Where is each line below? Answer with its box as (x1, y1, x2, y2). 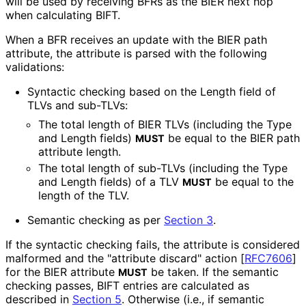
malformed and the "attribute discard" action (5, 251, 240, 266)
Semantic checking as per (27, 213, 164, 227)
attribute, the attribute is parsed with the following (5, 46, 267, 61)
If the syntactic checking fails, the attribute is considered (5, 238, 300, 252)
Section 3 (164, 213, 213, 227)
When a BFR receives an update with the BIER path (5, 33, 267, 47)
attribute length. (38, 145, 120, 159)
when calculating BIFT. (5, 8, 120, 23)
